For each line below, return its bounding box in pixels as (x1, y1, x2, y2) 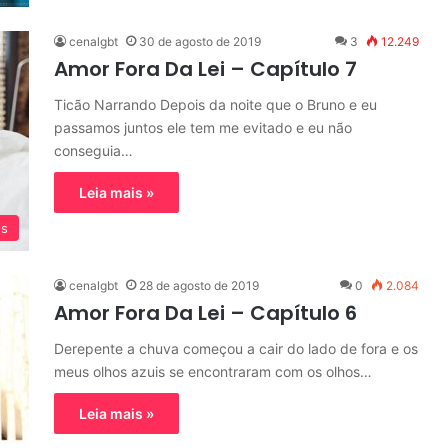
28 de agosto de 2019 (139, 278, 259, 293)
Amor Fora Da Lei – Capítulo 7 (54, 55, 357, 83)
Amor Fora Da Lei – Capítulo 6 (54, 299, 357, 327)
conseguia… (54, 142, 133, 159)
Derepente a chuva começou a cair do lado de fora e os (54, 340, 418, 357)
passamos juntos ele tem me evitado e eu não (54, 119, 352, 136)
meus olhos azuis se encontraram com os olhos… (54, 363, 372, 380)
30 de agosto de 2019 (139, 34, 261, 49)
